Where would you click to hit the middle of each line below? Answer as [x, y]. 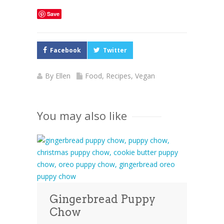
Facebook [65, 50]
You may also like [82, 116]
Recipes [118, 76]
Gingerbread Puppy [102, 199]
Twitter [115, 50]
